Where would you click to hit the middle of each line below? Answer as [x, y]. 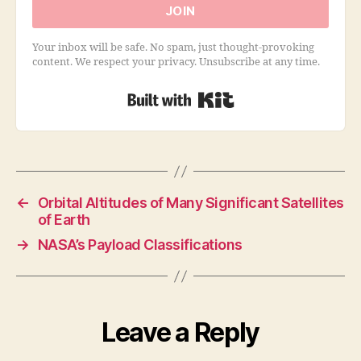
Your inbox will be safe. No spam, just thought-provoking [173, 48]
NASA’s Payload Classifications [140, 245]
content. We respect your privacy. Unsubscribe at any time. [176, 62]
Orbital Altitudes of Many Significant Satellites [191, 203]
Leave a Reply [180, 333]
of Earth [64, 220]
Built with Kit [280, 97]
